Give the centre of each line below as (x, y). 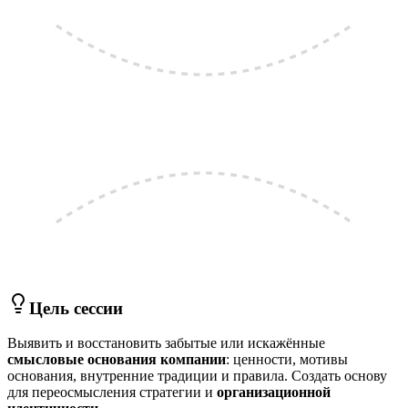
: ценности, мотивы (287, 360)
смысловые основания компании (117, 360)
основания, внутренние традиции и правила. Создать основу (197, 376)
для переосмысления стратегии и (112, 393)
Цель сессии (76, 308)
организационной (274, 393)
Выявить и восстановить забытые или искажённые (166, 343)
